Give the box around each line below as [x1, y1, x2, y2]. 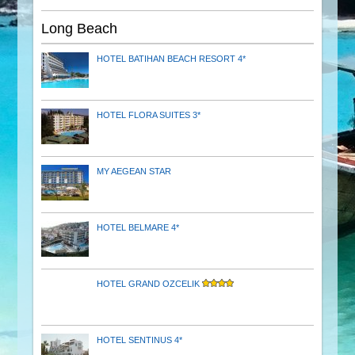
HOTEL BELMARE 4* [97, 222, 180, 232]
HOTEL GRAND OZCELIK [97, 278, 203, 288]
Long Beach [41, 20, 118, 36]
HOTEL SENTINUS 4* [97, 334, 183, 345]
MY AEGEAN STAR [97, 166, 172, 176]
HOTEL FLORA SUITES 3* [97, 109, 201, 120]
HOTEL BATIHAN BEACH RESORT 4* [97, 53, 246, 63]
